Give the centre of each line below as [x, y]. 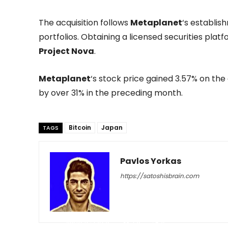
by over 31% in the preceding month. [111, 93]
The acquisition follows [84, 22]
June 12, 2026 [88, 221]
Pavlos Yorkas [151, 161]
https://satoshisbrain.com [160, 176]
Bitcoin [80, 127]
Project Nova [66, 51]
